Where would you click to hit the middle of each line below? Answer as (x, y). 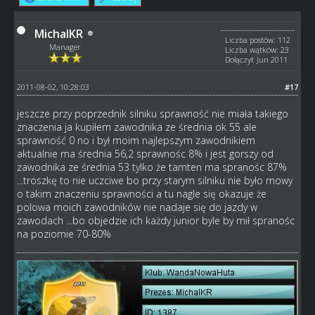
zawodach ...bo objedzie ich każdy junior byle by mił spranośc (155, 220)
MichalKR (58, 33)
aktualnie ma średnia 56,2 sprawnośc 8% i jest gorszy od (145, 153)
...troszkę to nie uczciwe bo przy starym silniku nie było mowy (154, 180)
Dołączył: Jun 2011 (257, 59)
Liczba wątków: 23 (257, 49)
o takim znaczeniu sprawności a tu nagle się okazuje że (141, 193)
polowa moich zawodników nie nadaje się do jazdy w (137, 207)
